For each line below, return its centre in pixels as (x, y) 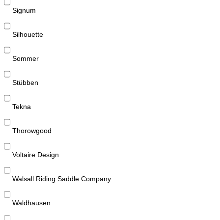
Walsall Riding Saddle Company (62, 179)
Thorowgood (32, 130)
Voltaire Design (36, 154)
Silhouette (28, 34)
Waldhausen (31, 203)
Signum (24, 10)
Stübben (25, 82)
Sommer (26, 58)
